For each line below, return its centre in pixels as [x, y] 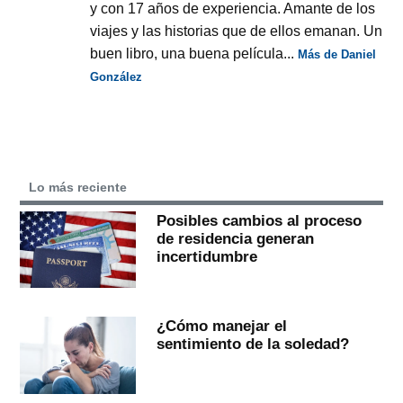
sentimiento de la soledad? [252, 344]
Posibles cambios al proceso [259, 220]
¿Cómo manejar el [221, 326]
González [116, 76]
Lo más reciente [78, 187]
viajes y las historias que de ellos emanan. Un [237, 30]
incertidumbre [206, 256]
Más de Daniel [337, 54]
